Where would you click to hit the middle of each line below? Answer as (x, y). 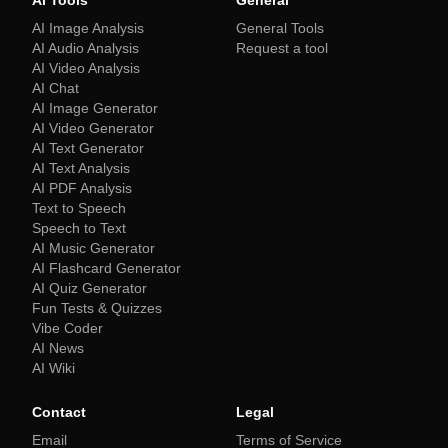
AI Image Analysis (88, 28)
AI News (58, 348)
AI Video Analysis (86, 68)
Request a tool (282, 48)
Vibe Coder (67, 328)
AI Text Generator (88, 148)
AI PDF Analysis (82, 188)
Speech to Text (79, 228)
